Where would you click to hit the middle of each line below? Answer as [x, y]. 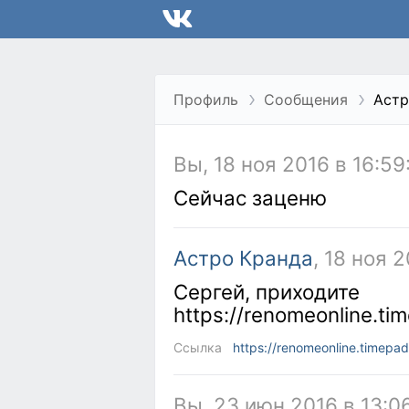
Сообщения [306, 100]
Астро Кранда [243, 258]
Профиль [206, 100]
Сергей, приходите [267, 292]
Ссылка [198, 347]
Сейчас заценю [250, 198]
